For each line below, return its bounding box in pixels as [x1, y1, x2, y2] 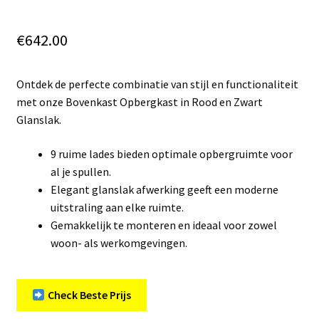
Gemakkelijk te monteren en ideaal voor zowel [50, 217, 277, 232]
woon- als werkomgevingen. [50, 235, 187, 250]
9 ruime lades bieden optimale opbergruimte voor [50, 146, 293, 161]
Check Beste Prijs [45, 288, 131, 303]
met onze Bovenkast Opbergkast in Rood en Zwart [16, 94, 263, 109]
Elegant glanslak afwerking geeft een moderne [50, 182, 278, 197]
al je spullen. [50, 164, 111, 179]
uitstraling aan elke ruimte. [50, 199, 184, 214]
